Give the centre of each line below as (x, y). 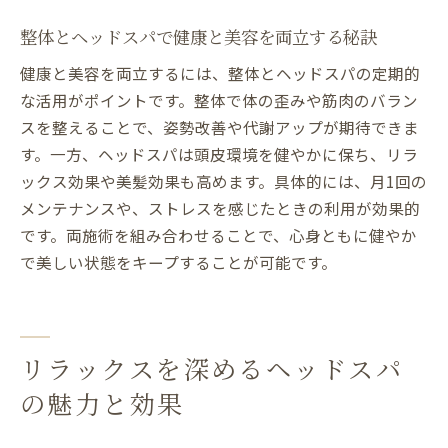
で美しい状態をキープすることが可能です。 (178, 262)
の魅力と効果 (102, 404)
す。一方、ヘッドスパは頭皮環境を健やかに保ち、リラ (219, 154)
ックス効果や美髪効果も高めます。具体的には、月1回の (223, 181)
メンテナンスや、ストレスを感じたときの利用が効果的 (220, 208)
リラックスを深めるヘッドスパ (211, 369)
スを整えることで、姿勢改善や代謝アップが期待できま (219, 127)
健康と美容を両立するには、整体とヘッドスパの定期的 (220, 73)
